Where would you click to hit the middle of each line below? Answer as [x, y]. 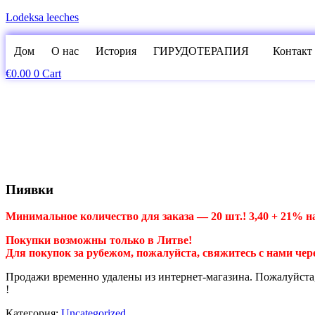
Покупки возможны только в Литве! [99, 240]
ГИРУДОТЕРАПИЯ [201, 51]
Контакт [292, 51]
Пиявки [30, 189]
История [116, 51]
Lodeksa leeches [42, 17]
